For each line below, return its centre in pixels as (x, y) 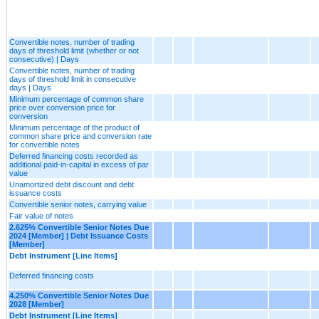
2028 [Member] (37, 304)
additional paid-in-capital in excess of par (79, 164)
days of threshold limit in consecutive (73, 79)
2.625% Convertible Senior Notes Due (79, 227)
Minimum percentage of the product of (74, 127)
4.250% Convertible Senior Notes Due (79, 295)
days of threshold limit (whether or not (74, 50)
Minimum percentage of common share (77, 99)
